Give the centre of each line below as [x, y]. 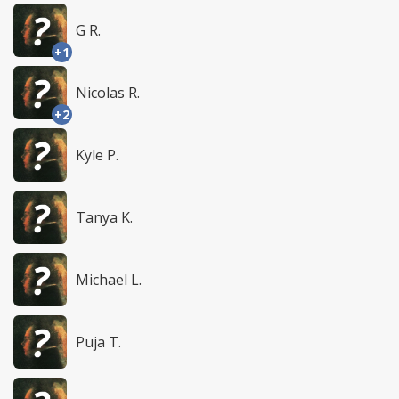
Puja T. [98, 342]
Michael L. [109, 279]
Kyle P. [97, 155]
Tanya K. [104, 217]
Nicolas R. [108, 92]
